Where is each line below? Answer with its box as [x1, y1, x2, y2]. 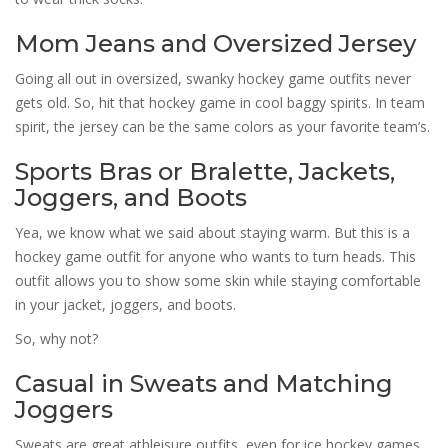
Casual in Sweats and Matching [15, 368, 393, 398]
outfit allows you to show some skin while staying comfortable [15, 270, 421, 290]
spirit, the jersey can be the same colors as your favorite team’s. [15, 116, 430, 136]
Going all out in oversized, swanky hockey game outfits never [15, 68, 411, 88]
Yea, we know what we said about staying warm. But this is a [15, 222, 410, 242]
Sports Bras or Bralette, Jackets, [15, 156, 395, 186]
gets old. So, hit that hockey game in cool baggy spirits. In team [15, 92, 425, 112]
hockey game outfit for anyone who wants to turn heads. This [15, 246, 416, 266]
